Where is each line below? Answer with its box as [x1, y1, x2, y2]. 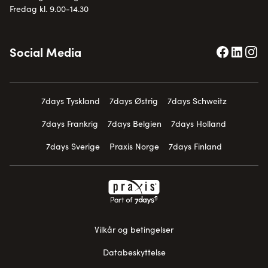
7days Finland [169, 141, 222, 152]
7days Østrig [109, 95, 158, 106]
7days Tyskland [41, 95, 100, 106]
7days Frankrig [42, 118, 98, 129]
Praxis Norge [109, 141, 159, 152]
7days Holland [171, 118, 226, 129]
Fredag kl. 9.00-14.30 [10, 3, 89, 14]
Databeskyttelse [102, 246, 166, 258]
